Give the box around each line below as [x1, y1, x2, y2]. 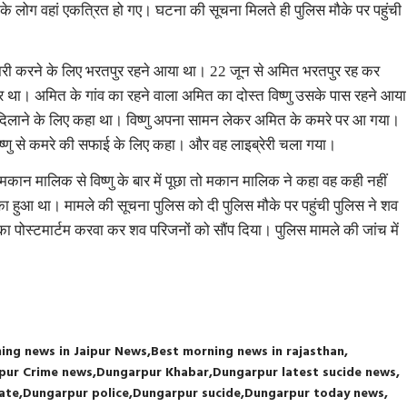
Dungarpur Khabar [96, 362, 210, 383]
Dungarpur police [23, 383, 130, 404]
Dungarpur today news [244, 383, 385, 404]
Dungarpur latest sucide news [213, 362, 397, 383]
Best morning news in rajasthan [151, 342, 345, 362]
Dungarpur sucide [133, 383, 242, 404]
